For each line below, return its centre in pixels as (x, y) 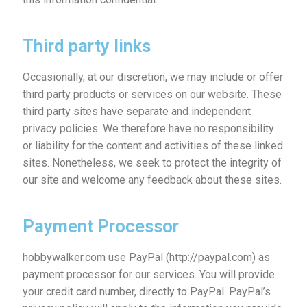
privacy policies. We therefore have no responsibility (148, 129)
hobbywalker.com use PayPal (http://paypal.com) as (146, 257)
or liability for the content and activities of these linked (152, 146)
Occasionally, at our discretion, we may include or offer (152, 77)
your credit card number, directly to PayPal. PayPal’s (146, 291)
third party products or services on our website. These (152, 95)
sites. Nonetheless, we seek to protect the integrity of (152, 163)
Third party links (86, 46)
